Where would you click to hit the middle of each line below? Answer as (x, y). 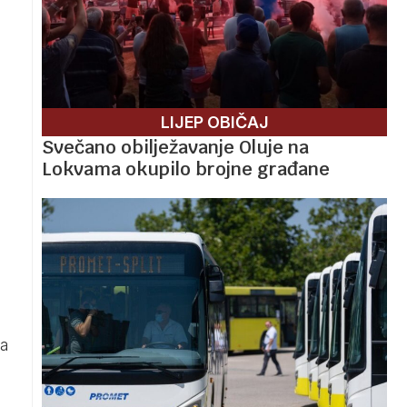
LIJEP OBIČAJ (214, 122)
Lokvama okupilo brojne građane (186, 169)
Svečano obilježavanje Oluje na (175, 147)
